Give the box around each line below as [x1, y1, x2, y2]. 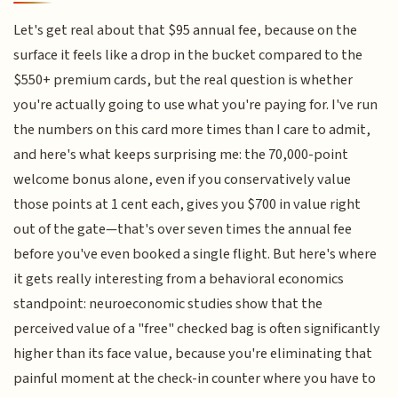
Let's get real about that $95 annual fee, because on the [13, 20, 358, 42]
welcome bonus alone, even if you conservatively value [13, 169, 352, 191]
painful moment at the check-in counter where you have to [13, 368, 377, 390]
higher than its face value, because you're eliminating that [13, 343, 373, 365]
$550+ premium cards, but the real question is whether [13, 69, 354, 92]
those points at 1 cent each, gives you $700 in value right [13, 194, 362, 216]
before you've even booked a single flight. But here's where [13, 243, 378, 266]
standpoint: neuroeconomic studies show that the [13, 293, 323, 315]
